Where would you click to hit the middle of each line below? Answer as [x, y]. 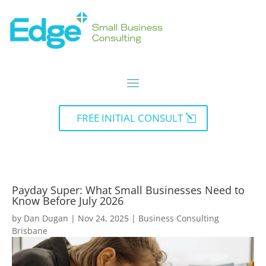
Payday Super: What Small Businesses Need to [128, 190]
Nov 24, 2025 [103, 218]
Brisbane [30, 230]
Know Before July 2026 [68, 200]
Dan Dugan [46, 218]
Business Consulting [179, 218]
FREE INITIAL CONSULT [129, 118]
